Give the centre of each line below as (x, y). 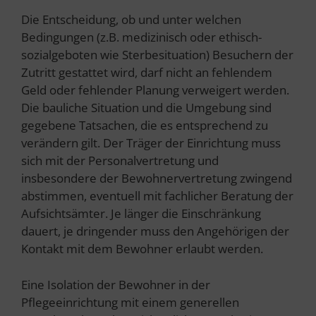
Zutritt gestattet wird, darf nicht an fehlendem (147, 73)
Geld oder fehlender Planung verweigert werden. (157, 90)
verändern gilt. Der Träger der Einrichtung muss (151, 143)
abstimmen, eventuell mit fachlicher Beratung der (157, 196)
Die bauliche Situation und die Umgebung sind (146, 108)
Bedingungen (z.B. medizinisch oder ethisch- (141, 37)
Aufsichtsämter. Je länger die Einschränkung (141, 214)
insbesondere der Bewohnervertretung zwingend (157, 178)
